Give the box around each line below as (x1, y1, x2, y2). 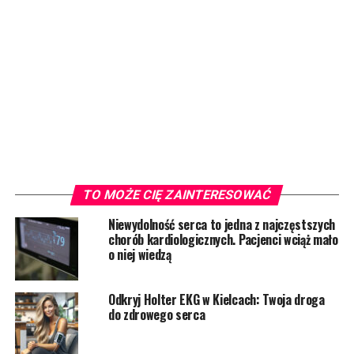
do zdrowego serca (107, 304, 205, 324)
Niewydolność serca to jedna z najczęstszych (107, 214, 336, 234)
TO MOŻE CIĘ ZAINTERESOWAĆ (81, 186, 273, 202)
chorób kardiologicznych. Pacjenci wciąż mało (107, 229, 338, 249)
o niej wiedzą (107, 244, 171, 264)
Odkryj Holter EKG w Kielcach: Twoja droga (107, 289, 325, 309)
